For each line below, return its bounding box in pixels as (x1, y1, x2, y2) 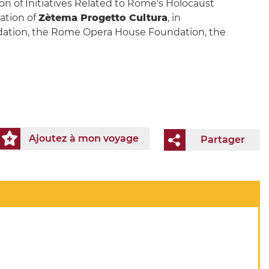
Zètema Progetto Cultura (38, 12, 168, 23)
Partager (201, 133, 245, 145)
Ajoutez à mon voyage (29, 133, 139, 144)
